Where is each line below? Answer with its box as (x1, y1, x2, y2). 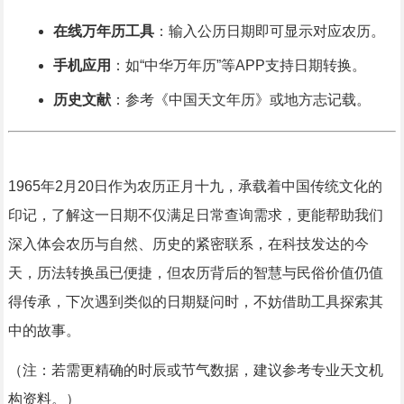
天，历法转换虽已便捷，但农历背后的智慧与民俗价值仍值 (7, 265, 383, 281)
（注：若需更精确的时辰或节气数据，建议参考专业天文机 (7, 363, 383, 379)
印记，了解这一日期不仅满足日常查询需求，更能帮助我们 (7, 207, 383, 224)
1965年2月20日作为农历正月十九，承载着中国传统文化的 (7, 179, 382, 195)
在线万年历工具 (52, 23, 154, 40)
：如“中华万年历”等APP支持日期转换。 (110, 58, 366, 74)
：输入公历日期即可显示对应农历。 (153, 23, 385, 40)
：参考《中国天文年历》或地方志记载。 (110, 92, 371, 108)
